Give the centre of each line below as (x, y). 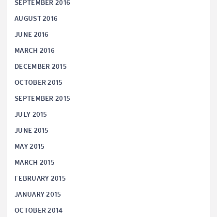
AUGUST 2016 (36, 19)
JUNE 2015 (32, 131)
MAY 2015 (30, 147)
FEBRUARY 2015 (40, 178)
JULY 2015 (31, 115)
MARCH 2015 (35, 163)
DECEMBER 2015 (41, 67)
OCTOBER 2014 (39, 210)
